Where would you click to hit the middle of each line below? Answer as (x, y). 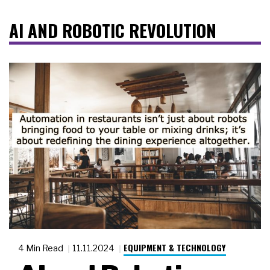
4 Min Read (42, 248)
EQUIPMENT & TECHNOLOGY (175, 248)
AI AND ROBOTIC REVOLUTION (113, 30)
